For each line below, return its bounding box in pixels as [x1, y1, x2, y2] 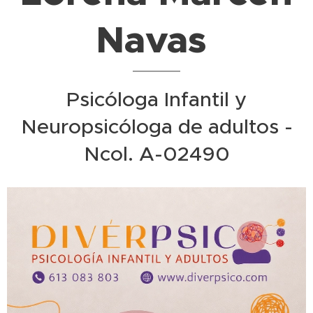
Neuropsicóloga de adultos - [20, 114, 293, 139]
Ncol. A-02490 [83, 141, 230, 166]
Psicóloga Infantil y [66, 87, 247, 112]
